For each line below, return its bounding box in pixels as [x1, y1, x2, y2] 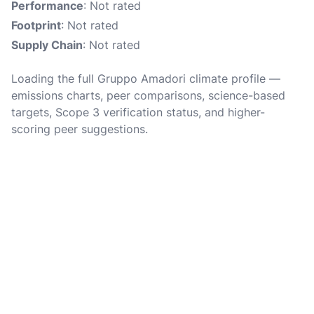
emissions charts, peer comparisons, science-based [11, 88, 285, 102]
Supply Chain [11, 38, 83, 52]
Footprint [11, 18, 61, 32]
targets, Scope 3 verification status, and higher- [11, 105, 265, 119]
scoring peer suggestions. [11, 122, 148, 136]
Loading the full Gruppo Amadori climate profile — [11, 71, 280, 86]
